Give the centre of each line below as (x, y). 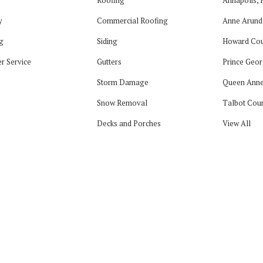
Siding (107, 41)
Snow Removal (122, 102)
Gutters (109, 61)
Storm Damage (122, 82)
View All (236, 123)
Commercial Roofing (132, 20)
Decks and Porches (129, 123)
